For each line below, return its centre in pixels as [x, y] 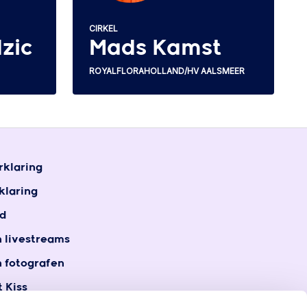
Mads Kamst [155, 48]
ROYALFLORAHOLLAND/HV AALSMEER [167, 71]
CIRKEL [103, 28]
